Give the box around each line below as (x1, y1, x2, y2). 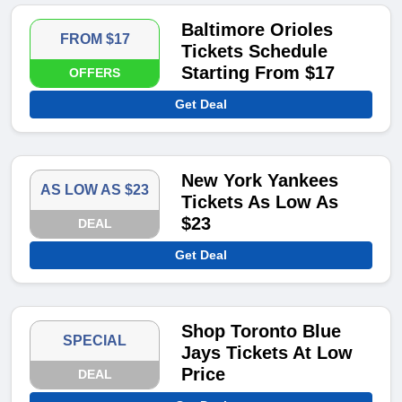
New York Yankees (181, 170, 339, 191)
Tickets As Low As (181, 192, 339, 213)
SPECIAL (63, 333, 127, 349)
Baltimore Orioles (181, 20, 334, 40)
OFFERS (69, 66, 121, 81)
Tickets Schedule (181, 41, 328, 62)
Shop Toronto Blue (181, 321, 342, 342)
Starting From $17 (181, 63, 336, 83)
